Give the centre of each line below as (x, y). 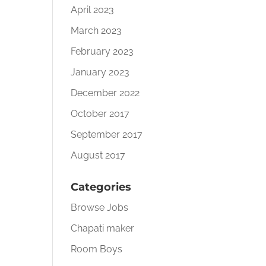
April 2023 (93, 10)
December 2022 (105, 93)
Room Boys (97, 249)
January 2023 (100, 72)
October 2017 (100, 114)
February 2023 (102, 51)
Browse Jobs (100, 208)
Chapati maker (103, 228)
